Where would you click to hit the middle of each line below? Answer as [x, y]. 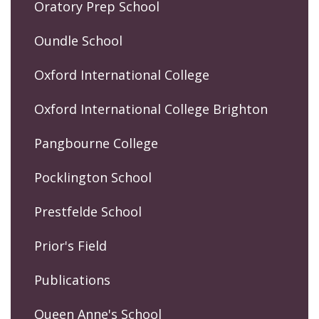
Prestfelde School [88, 211]
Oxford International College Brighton [151, 109]
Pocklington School [93, 177]
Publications [72, 279]
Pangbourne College [96, 143]
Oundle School [78, 40]
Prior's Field [70, 245]
